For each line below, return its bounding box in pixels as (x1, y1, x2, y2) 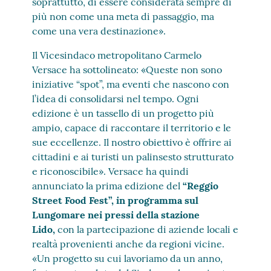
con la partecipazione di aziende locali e (55, 223, 239, 235)
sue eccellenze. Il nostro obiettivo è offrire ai (32, 136, 232, 148)
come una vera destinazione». (32, 25, 166, 37)
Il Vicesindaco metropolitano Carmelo (32, 49, 202, 61)
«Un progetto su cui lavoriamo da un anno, (32, 252, 223, 264)
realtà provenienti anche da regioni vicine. (32, 238, 225, 250)
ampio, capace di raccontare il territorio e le (32, 122, 232, 134)
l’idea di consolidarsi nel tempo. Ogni (32, 93, 200, 105)
